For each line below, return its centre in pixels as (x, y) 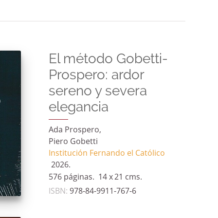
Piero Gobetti (73, 142)
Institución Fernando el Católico (107, 154)
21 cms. (128, 177)
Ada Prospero (74, 130)
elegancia (78, 107)
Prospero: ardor (96, 74)
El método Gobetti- (108, 58)
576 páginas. (71, 177)
